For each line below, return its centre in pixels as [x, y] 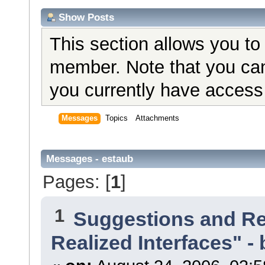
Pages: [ [76, 182]
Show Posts [86, 17]
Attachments [157, 119]
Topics [117, 119]
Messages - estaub [90, 159]
